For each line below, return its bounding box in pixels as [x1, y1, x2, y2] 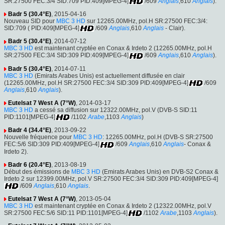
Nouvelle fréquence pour [4, 134, 73, 141]
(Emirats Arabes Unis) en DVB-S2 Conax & [100, 168, 218, 175]
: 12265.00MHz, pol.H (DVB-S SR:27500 [102, 134, 213, 141]
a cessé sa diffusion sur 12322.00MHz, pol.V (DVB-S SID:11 [33, 106, 197, 114]
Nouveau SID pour [4, 17, 56, 25]
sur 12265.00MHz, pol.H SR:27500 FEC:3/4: [85, 17, 207, 25]
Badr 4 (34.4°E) [8, 127, 51, 134]
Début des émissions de [4, 168, 71, 175]
